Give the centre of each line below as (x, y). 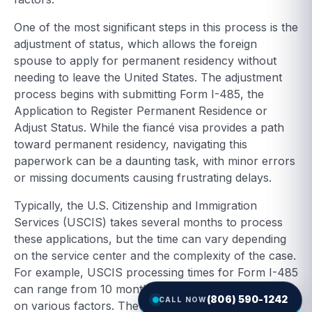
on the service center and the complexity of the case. (155, 256)
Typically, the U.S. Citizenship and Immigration (135, 206)
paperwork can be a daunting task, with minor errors (155, 161)
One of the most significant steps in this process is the (156, 28)
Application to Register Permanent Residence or (141, 111)
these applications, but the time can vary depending (150, 239)
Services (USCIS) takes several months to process (148, 223)
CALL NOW (183, 299)
